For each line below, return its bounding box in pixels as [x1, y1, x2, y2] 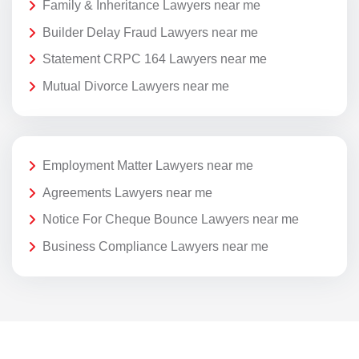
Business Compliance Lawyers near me [42, 239, 268, 253]
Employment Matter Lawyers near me [42, 158, 253, 172]
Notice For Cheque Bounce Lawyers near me [42, 212, 299, 227]
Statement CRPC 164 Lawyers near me [42, 52, 267, 67]
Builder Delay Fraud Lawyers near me [42, 25, 258, 39]
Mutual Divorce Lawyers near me [42, 79, 229, 93]
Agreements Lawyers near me [42, 185, 212, 200]
